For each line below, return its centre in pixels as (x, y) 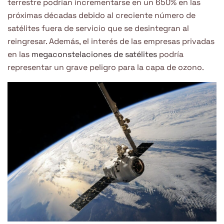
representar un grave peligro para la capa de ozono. (106, 67)
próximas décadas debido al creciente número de (101, 15)
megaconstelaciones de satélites (95, 54)
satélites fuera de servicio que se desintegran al (98, 28)
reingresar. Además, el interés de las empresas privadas (111, 41)
